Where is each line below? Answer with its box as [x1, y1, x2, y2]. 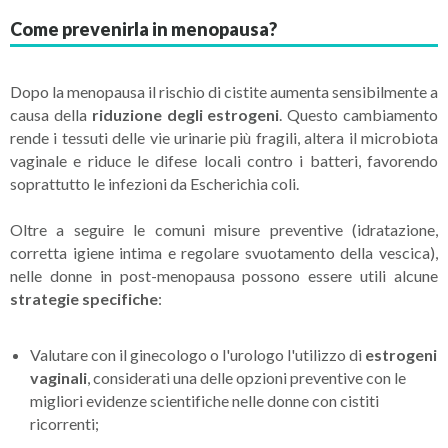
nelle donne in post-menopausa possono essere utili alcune [10, 265, 438, 285]
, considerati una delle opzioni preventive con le [87, 367, 406, 387]
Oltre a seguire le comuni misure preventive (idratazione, [10, 219, 438, 239]
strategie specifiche [10, 288, 158, 308]
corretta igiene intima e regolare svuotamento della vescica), [10, 242, 438, 262]
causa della [10, 104, 92, 124]
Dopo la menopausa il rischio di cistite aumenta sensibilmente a [10, 81, 438, 101]
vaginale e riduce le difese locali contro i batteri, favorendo [10, 150, 438, 170]
